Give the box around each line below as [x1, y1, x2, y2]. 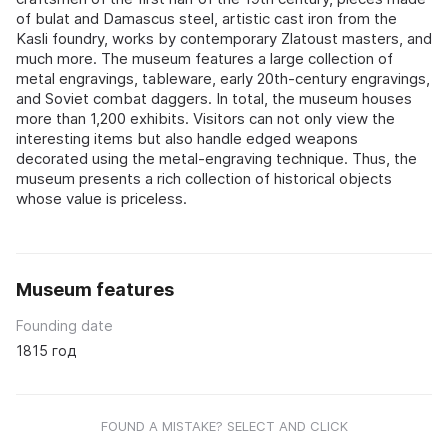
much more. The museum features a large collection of [16, 48, 393, 68]
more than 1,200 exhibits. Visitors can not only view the [16, 108, 395, 128]
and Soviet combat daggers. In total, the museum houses [16, 88, 412, 108]
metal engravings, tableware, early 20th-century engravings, [16, 68, 430, 88]
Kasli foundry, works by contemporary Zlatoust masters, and [16, 28, 432, 48]
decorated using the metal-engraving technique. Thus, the [16, 148, 417, 168]
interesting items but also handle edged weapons [16, 128, 358, 148]
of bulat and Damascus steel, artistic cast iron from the [16, 8, 397, 28]
